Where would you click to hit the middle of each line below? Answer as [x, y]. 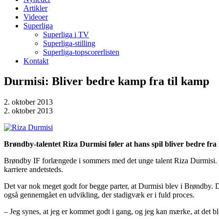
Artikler [35, 8]
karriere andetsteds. [33, 170]
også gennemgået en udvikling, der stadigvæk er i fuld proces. [99, 195]
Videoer [36, 17]
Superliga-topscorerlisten [81, 52]
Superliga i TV [66, 34]
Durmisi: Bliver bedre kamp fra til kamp [107, 81]
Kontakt [36, 61]
